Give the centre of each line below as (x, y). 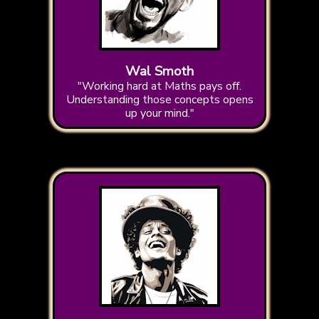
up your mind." (159, 114)
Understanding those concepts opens (159, 100)
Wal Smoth (159, 72)
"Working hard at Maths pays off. (159, 87)
